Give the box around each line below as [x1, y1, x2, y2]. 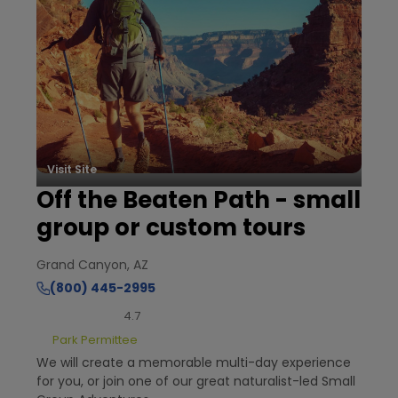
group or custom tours [36, 211, 306, 243]
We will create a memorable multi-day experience [36, 354, 352, 372]
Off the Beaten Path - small [36, 183, 362, 216]
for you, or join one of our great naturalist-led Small [36, 372, 356, 391]
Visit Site [47, 161, 98, 177]
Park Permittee [52, 330, 138, 348]
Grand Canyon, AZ [36, 255, 149, 274]
